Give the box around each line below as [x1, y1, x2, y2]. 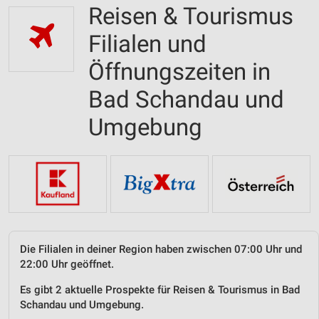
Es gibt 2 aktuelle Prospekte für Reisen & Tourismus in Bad [20, 283, 300, 296]
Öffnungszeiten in [88, 58, 271, 85]
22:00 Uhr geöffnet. [20, 257, 114, 271]
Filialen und [88, 30, 206, 58]
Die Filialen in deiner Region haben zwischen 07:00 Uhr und [20, 242, 302, 256]
